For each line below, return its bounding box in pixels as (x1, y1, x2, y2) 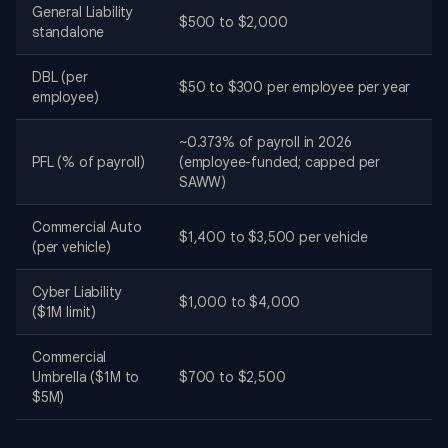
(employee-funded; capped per (179, 153, 381, 172)
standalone (32, 23, 105, 42)
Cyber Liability (32, 283, 122, 302)
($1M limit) (32, 303, 97, 322)
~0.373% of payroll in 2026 (179, 133, 352, 152)
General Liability (32, 3, 134, 22)
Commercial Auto (32, 218, 142, 237)
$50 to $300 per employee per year (179, 78, 411, 97)
